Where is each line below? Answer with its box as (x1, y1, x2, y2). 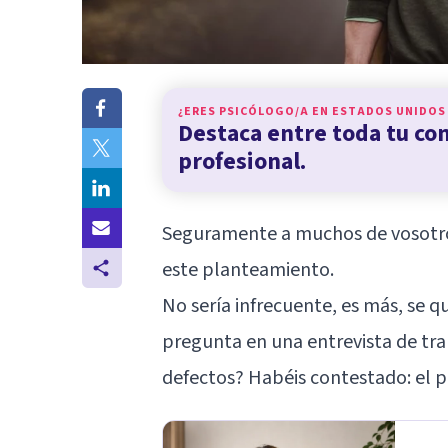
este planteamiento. (162, 255, 334, 284)
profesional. (178, 143, 306, 179)
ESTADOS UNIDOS (332, 102, 446, 120)
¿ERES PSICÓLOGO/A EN (178, 102, 332, 120)
